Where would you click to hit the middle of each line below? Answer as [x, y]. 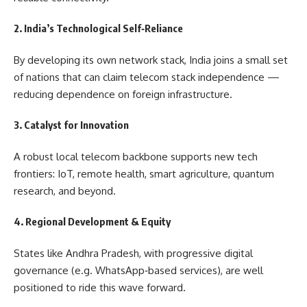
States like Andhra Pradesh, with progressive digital [133, 253]
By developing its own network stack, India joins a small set [151, 60]
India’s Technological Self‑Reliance [103, 28]
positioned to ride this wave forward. [100, 287]
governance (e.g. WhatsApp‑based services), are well [138, 270]
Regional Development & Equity [98, 221]
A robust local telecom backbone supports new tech [136, 156]
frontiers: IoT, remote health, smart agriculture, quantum [144, 173]
